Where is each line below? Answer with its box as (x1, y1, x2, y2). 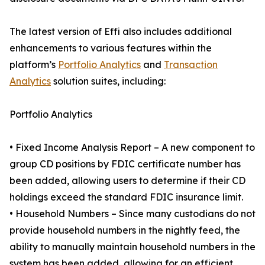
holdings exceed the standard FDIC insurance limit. (9, 191, 243, 203)
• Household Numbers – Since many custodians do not (9, 208, 256, 219)
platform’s (9, 59, 58, 70)
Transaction (164, 59, 218, 70)
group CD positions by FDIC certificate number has (9, 158, 241, 170)
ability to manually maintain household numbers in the (9, 241, 256, 253)
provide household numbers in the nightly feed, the (9, 224, 240, 236)
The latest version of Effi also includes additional (9, 25, 232, 37)
